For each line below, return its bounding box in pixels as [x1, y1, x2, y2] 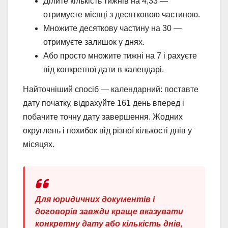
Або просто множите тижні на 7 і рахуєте [43, 51, 197, 60]
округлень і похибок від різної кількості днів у [23, 126, 192, 135]
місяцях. [23, 140, 54, 149]
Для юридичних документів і [35, 195, 155, 204]
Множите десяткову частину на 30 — [43, 23, 182, 33]
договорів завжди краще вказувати [35, 207, 183, 216]
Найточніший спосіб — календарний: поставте [23, 85, 198, 94]
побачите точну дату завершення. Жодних [23, 112, 183, 122]
